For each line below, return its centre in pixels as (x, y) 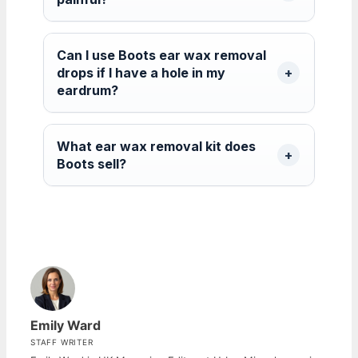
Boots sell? (91, 163)
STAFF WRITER (62, 342)
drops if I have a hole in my (141, 72)
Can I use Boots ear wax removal (161, 55)
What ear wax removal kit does (156, 146)
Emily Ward (66, 325)
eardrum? (88, 90)
